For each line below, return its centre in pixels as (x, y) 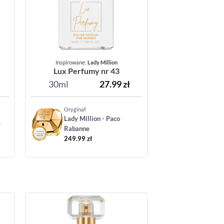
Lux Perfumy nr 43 (86, 70)
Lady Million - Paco (92, 119)
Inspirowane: (71, 62)
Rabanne (76, 129)
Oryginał (75, 109)
